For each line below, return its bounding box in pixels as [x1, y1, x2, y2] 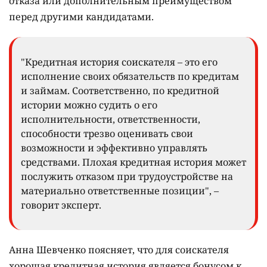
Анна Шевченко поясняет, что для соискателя [9, 243, 229, 256]
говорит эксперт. [21, 198, 101, 212]
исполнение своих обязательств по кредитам [21, 69, 239, 83]
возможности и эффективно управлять [21, 141, 207, 154]
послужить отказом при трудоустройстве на [21, 169, 233, 183]
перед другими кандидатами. [9, 10, 154, 23]
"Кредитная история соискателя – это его [21, 55, 218, 69]
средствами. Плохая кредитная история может [21, 155, 246, 169]
